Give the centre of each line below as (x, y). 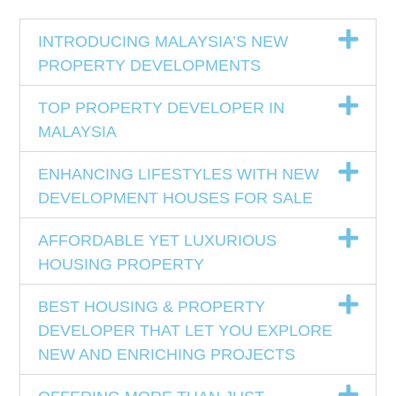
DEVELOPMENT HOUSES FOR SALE (176, 198)
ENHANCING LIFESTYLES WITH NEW (179, 174)
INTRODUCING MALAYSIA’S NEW (164, 41)
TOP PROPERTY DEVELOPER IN (162, 107)
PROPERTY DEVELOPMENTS (150, 65)
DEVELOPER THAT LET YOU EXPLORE (186, 330)
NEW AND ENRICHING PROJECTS (167, 354)
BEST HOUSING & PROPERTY (152, 306)
